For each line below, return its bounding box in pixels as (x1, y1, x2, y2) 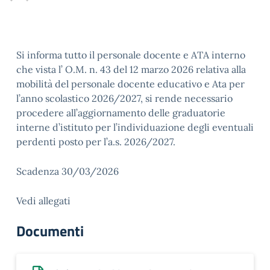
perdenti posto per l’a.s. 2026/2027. (16, 136, 175, 148)
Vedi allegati (16, 195, 71, 207)
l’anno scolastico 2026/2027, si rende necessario (16, 92, 233, 104)
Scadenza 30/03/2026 (16, 165, 119, 177)
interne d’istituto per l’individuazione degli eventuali (16, 121, 254, 133)
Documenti (16, 220, 84, 242)
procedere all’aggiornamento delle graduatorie (16, 107, 225, 119)
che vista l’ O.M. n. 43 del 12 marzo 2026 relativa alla (16, 63, 246, 75)
